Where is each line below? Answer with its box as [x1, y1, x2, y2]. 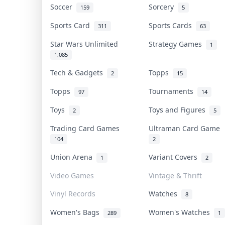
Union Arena [50, 152, 96, 162]
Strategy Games [149, 39, 206, 49]
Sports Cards [149, 20, 196, 30]
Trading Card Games [50, 123, 124, 133]
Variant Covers [149, 152, 201, 162]
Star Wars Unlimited [50, 39, 122, 49]
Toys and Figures [149, 104, 209, 115]
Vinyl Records [50, 188, 95, 198]
